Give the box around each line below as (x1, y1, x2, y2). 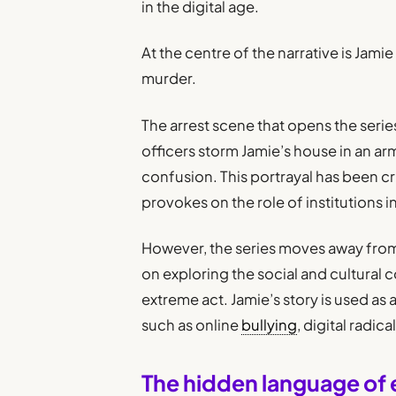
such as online (141, 315, 242, 334)
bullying (241, 315, 298, 334)
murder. (141, 69, 197, 88)
